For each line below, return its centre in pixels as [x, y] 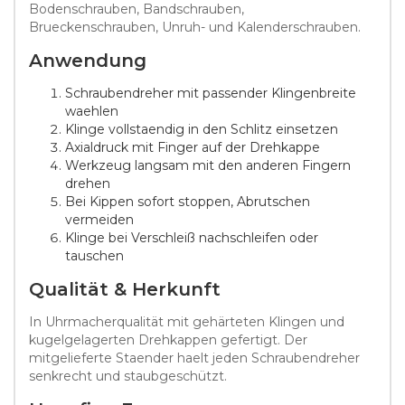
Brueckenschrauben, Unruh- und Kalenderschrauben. [195, 27]
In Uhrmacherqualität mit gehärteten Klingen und [187, 321]
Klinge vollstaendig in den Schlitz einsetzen [202, 129]
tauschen [94, 255]
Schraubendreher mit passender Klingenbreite [211, 93]
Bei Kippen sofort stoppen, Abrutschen [188, 201]
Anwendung [88, 60]
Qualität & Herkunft [125, 289]
